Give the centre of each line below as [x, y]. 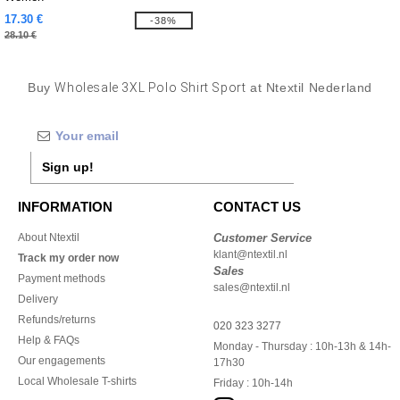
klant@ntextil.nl [250, 254]
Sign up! [68, 167]
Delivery [38, 299]
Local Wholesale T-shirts [77, 381]
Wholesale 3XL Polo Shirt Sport [150, 87]
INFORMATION [65, 207]
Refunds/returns [57, 320]
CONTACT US [257, 207]
